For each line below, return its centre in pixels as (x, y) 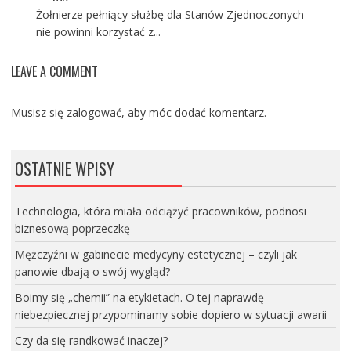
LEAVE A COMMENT (54, 71)
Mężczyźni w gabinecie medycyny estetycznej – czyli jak (156, 254)
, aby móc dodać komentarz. (194, 112)
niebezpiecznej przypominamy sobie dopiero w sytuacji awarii (170, 314)
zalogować (94, 112)
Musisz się (38, 112)
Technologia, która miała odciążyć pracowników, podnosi (160, 211)
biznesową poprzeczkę (72, 228)
